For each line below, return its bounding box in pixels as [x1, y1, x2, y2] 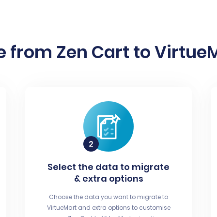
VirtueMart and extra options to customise [46, 203, 170, 212]
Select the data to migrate [47, 161, 170, 173]
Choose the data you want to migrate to [49, 193, 168, 201]
